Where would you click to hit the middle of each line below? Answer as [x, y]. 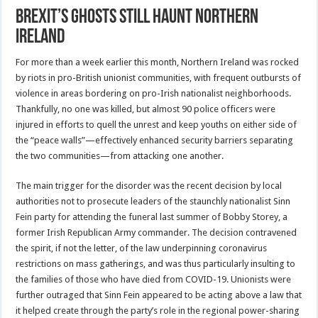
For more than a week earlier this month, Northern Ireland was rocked [158, 62]
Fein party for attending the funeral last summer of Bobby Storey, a [152, 217]
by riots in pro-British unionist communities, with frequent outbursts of [159, 78]
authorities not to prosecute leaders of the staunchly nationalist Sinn [153, 202]
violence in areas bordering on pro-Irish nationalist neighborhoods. [154, 94]
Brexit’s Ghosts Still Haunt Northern [137, 18]
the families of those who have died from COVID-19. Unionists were [154, 280]
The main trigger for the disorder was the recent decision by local [149, 186]
